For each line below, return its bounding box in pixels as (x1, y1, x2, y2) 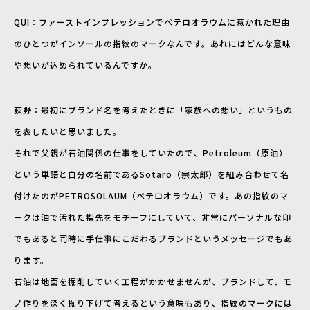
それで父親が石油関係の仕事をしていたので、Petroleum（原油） (14, 147, 288, 159)
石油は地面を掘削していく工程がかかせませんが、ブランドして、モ (14, 275, 292, 288)
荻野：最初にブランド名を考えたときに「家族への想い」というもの (14, 104, 293, 116)
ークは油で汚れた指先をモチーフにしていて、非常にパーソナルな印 (14, 211, 291, 224)
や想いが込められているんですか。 (14, 59, 157, 71)
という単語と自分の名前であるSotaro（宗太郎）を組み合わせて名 (14, 168, 289, 181)
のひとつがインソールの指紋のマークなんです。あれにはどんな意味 (14, 37, 291, 50)
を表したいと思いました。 (14, 125, 122, 138)
